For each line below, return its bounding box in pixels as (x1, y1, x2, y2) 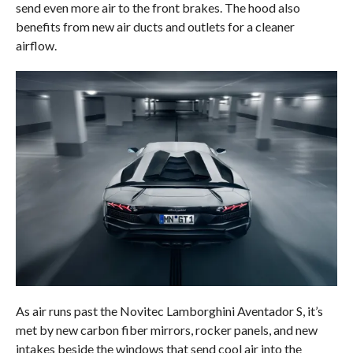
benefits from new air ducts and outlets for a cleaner (15, 19, 295, 35)
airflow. (15, 38, 57, 54)
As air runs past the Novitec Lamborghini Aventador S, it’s (15, 303, 323, 318)
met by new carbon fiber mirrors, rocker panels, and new (15, 321, 318, 337)
